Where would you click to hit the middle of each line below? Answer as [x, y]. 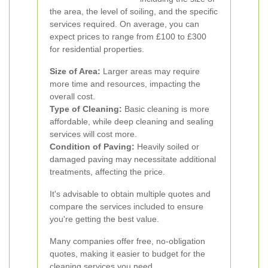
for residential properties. [97, 49]
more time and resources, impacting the [125, 84]
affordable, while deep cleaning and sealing [132, 121]
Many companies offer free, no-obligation [127, 241]
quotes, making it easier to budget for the [127, 254]
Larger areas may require [150, 71]
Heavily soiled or [167, 147]
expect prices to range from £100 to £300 [128, 36]
